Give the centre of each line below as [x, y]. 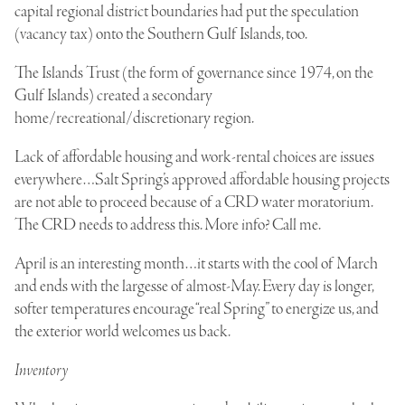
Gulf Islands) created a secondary [113, 95]
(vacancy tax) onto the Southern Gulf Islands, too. [161, 34]
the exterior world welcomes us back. [122, 331]
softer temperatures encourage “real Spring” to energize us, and [197, 309]
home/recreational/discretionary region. [134, 118]
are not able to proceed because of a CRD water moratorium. [193, 202]
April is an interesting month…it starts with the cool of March [196, 264]
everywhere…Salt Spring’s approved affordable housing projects [202, 179]
